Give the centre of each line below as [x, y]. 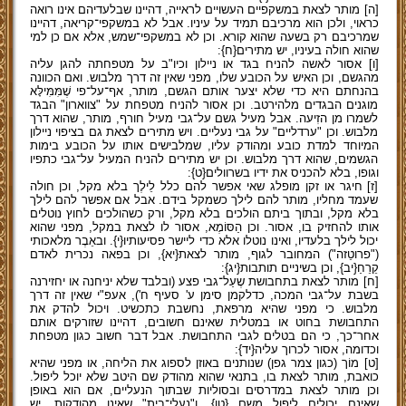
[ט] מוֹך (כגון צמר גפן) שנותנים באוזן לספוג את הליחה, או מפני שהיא [204, 363]
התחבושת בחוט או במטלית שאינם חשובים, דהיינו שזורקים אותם [204, 322]
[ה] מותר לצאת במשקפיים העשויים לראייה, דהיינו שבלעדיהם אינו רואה [204, 10]
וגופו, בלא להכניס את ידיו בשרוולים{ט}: [283, 173]
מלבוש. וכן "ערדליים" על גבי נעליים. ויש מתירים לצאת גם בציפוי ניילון [204, 132]
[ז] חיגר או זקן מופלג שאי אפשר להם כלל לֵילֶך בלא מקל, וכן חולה [204, 186]
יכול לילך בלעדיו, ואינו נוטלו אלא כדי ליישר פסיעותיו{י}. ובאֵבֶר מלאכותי [204, 241]
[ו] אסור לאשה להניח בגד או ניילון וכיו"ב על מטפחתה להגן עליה [204, 64]
